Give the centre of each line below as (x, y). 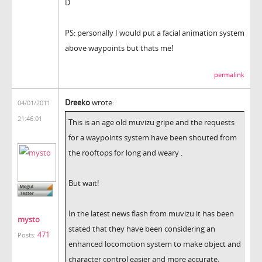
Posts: (27, 235)
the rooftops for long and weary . (125, 152)
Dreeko (77, 102)
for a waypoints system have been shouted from (153, 137)
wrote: (102, 102)
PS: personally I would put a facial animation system (155, 32)
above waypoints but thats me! (119, 48)
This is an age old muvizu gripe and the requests (151, 122)
